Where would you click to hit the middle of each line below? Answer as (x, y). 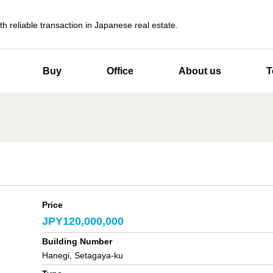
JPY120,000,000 (83, 221)
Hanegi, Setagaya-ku (83, 255)
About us (200, 71)
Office (120, 71)
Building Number (77, 241)
